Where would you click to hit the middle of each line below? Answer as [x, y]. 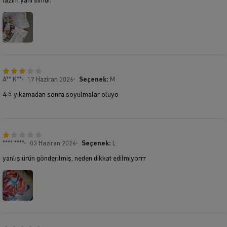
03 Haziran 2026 [53, 143]
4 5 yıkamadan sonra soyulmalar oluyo [61, 95]
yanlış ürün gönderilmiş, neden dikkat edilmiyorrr [74, 159]
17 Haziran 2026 [50, 80]
